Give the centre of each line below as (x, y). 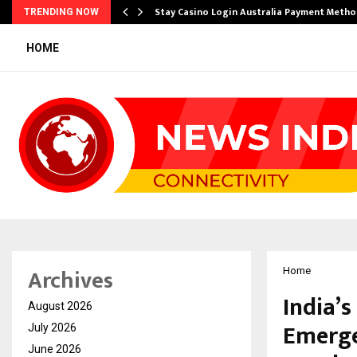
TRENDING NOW (61, 12)
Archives (71, 281)
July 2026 (52, 328)
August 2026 (60, 306)
